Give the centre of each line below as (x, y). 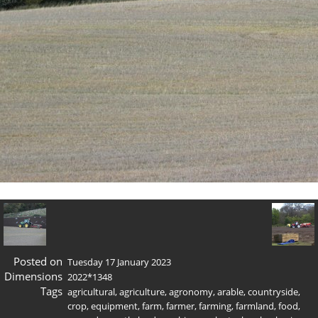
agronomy (191, 291)
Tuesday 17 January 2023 (119, 262)
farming (215, 306)
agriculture (142, 291)
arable (230, 291)
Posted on (38, 261)
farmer (180, 306)
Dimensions (33, 276)
